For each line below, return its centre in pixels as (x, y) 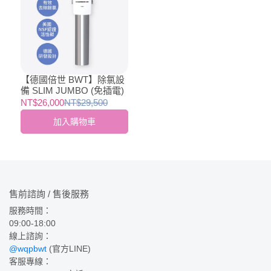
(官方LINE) (69, 249)
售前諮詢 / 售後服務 (49, 194)
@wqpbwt (28, 249)
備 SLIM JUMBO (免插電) (72, 90)
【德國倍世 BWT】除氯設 (73, 79)
